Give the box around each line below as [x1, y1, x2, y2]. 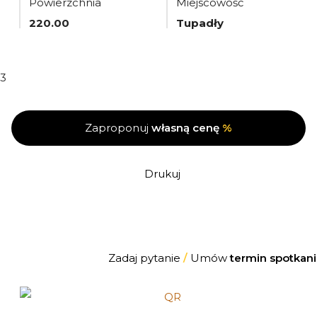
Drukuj [144, 167, 180, 180]
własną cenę [151, 121, 219, 134]
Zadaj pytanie [108, 251, 183, 265]
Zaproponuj [85, 121, 151, 134]
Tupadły [176, 16, 224, 30]
